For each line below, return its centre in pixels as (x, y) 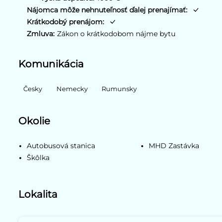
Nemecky (72, 89)
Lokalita (38, 194)
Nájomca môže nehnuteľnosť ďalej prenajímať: (107, 10)
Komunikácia (51, 64)
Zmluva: (41, 33)
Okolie (34, 121)
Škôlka (38, 158)
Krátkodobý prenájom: (66, 22)
